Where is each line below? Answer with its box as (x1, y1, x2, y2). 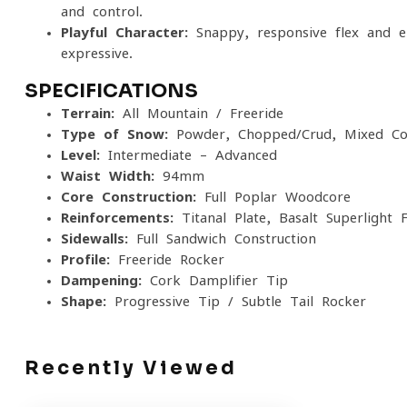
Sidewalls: (61, 232, 128, 245)
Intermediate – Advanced (100, 148, 277, 162)
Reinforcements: (61, 211, 174, 224)
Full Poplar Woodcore (196, 190, 351, 203)
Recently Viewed (25, 356, 237, 380)
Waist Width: (61, 169, 154, 183)
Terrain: (61, 106, 114, 120)
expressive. (61, 46, 133, 60)
